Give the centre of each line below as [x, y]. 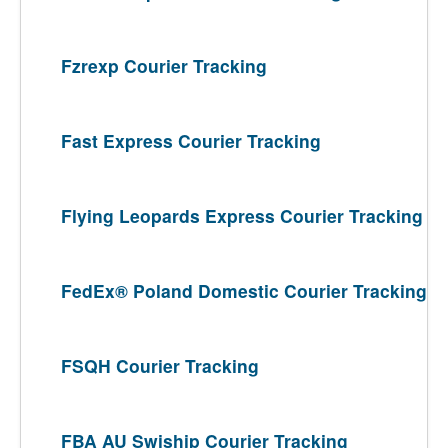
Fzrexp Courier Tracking [164, 65]
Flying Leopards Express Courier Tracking [242, 215]
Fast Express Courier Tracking [191, 140]
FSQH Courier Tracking [160, 365]
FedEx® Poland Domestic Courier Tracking [244, 290]
